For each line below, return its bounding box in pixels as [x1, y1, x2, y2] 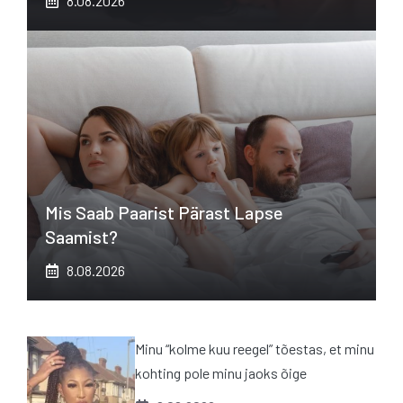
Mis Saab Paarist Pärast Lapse [45, 201, 283, 224]
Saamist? [45, 226, 118, 248]
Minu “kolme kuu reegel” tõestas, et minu [135, 340, 374, 358]
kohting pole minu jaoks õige [135, 364, 307, 382]
